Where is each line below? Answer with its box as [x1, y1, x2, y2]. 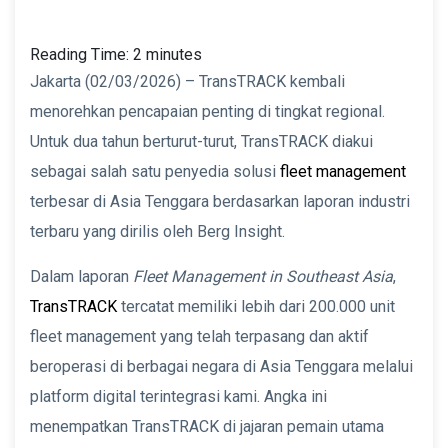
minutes [146, 44, 202, 64]
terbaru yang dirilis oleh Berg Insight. [30, 221, 285, 241]
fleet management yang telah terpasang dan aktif [30, 326, 369, 346]
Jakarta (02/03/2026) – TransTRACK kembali [30, 71, 345, 91]
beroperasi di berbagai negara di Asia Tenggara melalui [30, 356, 413, 376]
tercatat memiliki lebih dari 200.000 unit [117, 296, 395, 316]
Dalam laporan [30, 266, 133, 286]
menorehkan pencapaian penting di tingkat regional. [30, 101, 385, 121]
